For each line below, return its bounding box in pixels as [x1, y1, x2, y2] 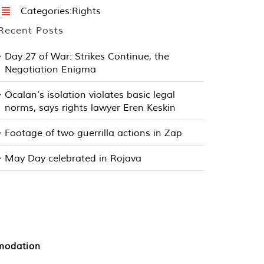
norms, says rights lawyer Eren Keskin [5, 101, 176, 114]
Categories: [20, 5, 72, 16]
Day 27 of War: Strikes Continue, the [5, 50, 170, 62]
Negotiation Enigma [5, 63, 97, 75]
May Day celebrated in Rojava [5, 152, 142, 164]
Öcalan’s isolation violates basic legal [5, 88, 176, 101]
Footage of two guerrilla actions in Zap [5, 127, 183, 139]
